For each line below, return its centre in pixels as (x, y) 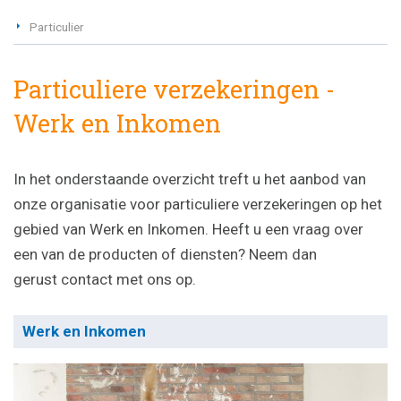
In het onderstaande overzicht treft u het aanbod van (190, 179)
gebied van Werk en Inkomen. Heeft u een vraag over (188, 230)
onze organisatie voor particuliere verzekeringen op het (198, 205)
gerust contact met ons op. (105, 280)
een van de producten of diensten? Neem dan (165, 255)
